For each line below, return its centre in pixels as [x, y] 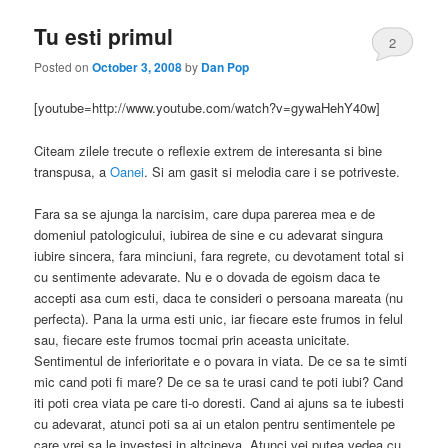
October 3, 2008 [137, 67]
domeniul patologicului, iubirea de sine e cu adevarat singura [209, 234]
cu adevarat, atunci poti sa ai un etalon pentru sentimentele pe [215, 423]
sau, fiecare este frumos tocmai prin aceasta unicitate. [192, 339]
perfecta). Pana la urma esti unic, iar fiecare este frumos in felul [219, 318]
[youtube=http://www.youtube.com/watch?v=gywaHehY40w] [207, 108]
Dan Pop [225, 67]
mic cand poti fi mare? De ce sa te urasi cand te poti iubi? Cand [219, 381]
